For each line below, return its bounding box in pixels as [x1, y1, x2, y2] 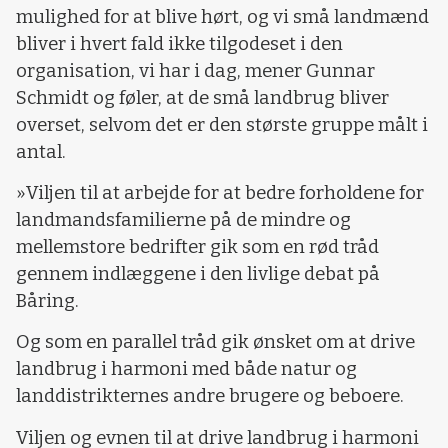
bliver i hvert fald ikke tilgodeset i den [16, 32, 343, 55]
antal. [16, 140, 66, 163]
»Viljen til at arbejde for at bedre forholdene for [16, 182, 424, 205]
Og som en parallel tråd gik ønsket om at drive [16, 331, 415, 354]
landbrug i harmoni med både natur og [16, 358, 357, 381]
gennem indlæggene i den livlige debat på [16, 263, 380, 286]
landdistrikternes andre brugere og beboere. [16, 385, 404, 408]
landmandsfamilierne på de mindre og [16, 209, 351, 232]
